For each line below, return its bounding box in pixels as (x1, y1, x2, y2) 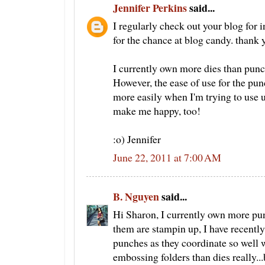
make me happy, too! (113, 104, 201, 118)
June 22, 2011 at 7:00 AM (113, 150, 221, 165)
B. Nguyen (113, 188, 159, 204)
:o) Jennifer (113, 132, 161, 147)
